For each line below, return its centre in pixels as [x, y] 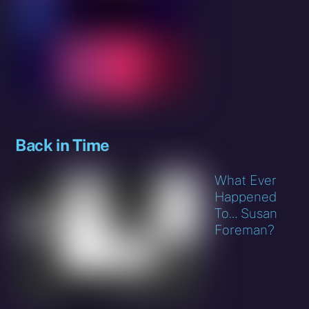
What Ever [246, 180]
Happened [246, 196]
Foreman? [245, 229]
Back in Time [62, 144]
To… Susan [246, 213]
